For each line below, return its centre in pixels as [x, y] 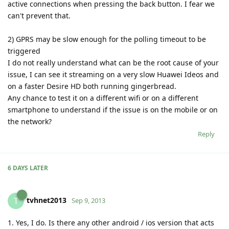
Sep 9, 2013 [88, 200]
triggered [24, 51]
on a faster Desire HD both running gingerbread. [92, 86]
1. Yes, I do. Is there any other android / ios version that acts [111, 222]
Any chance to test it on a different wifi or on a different [103, 98]
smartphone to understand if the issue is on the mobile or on [113, 109]
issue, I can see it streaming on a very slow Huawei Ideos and [113, 74]
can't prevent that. [39, 15]
